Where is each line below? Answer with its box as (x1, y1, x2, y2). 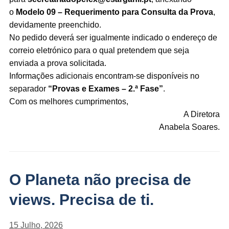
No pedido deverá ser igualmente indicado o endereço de (9, 33, 217, 42)
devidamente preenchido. (9, 20, 101, 30)
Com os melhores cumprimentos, (9, 97, 128, 106)
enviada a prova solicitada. (9, 59, 106, 68)
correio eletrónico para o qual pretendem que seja (9, 46, 189, 55)
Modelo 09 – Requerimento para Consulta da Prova (15, 8, 213, 17)
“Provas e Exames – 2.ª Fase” (48, 84, 163, 94)
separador (9, 84, 48, 94)
